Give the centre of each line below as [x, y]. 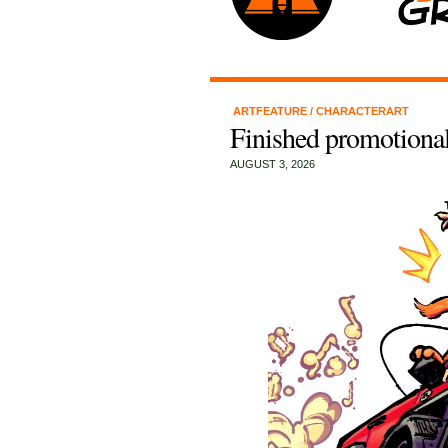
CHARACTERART [362, 111]
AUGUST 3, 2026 [272, 164]
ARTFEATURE [271, 111]
